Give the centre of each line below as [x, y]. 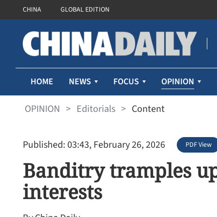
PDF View [199, 145]
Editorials [96, 109]
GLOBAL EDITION [85, 10]
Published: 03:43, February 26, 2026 [94, 145]
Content [148, 109]
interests [62, 192]
